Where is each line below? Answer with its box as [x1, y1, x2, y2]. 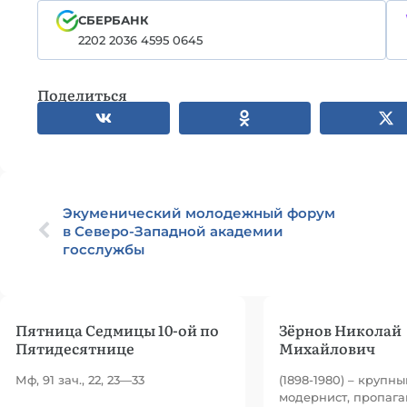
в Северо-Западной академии [63, 223, 283, 240]
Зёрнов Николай [279, 319, 402, 341]
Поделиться [37, 84, 127, 105]
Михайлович [279, 337, 375, 359]
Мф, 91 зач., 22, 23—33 [15, 372, 144, 387]
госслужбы [63, 241, 144, 258]
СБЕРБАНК [77, 13, 149, 27]
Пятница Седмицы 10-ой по [15, 319, 219, 341]
